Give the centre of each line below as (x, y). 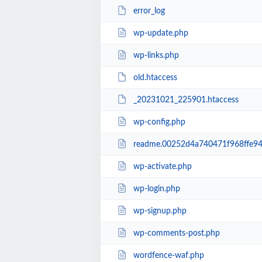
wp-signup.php (160, 211)
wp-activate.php (162, 166)
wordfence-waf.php (168, 255)
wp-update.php (161, 33)
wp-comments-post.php (176, 233)
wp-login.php (156, 189)
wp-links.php (156, 55)
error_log (149, 11)
